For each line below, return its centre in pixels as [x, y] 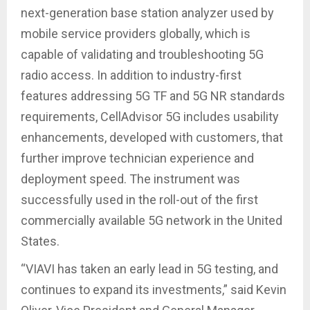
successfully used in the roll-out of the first [139, 200]
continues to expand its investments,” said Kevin [154, 290]
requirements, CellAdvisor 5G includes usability [150, 117]
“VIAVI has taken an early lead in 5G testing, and [149, 269]
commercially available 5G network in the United [152, 221]
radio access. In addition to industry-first [131, 75]
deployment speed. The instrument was [130, 179]
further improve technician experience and [137, 158]
